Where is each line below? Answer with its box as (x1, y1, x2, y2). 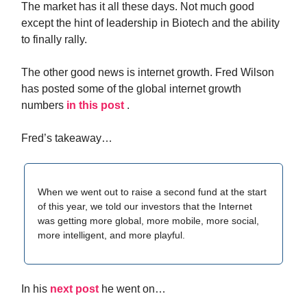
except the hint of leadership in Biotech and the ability (21, 17, 280, 29)
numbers (21, 99, 66, 111)
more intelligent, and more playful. (38, 230, 185, 241)
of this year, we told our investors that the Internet (38, 201, 252, 212)
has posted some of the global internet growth (21, 83, 241, 95)
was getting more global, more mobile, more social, (38, 215, 259, 226)
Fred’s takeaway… (21, 132, 112, 144)
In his (21, 283, 50, 295)
